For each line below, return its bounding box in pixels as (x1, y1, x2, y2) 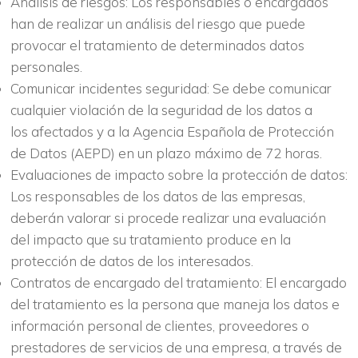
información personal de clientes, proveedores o (10, 316, 309, 334)
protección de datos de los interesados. (10, 252, 253, 269)
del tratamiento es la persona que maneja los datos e (10, 295, 340, 312)
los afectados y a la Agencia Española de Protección (10, 122, 334, 140)
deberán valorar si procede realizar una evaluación (10, 209, 326, 226)
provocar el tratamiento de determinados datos (10, 36, 304, 54)
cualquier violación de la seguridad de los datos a (10, 101, 312, 118)
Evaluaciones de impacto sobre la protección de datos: (10, 165, 348, 183)
